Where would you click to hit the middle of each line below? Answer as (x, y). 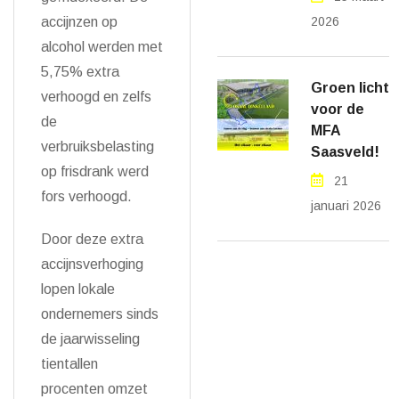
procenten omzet (94, 388)
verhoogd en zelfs (96, 96)
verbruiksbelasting (98, 146)
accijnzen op (79, 21)
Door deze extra (92, 239)
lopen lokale (78, 289)
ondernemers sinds (100, 313)
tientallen (69, 363)
